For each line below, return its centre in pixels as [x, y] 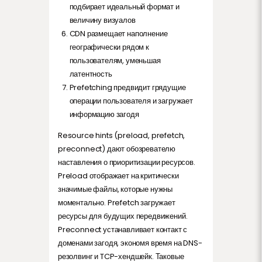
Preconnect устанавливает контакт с [123, 229]
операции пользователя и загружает [131, 101]
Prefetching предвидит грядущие [127, 87]
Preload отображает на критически [118, 175]
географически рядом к [109, 47]
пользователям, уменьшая [115, 60]
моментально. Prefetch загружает [117, 202]
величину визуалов [102, 20]
